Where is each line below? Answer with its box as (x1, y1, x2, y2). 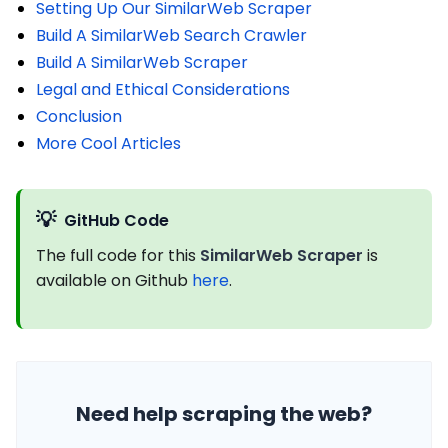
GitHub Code (64, 208, 169, 232)
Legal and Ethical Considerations (36, 78, 290, 102)
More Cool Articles (36, 132, 181, 156)
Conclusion (36, 105, 122, 129)
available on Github (36, 269, 192, 293)
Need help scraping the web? (76, 400, 372, 429)
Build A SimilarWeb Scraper (36, 51, 248, 75)
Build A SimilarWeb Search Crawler (36, 24, 307, 48)
